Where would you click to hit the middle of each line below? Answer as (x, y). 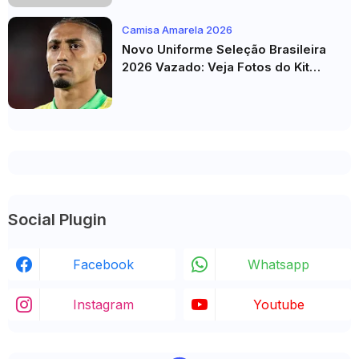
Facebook (103, 264)
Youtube (278, 305)
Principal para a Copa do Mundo (218, 85)
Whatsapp (278, 264)
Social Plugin (57, 220)
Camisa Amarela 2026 (177, 30)
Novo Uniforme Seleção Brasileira (224, 49)
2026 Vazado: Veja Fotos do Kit (216, 67)
